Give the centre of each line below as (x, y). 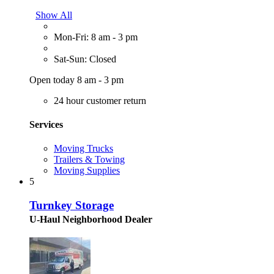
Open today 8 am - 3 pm (76, 80)
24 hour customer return (100, 100)
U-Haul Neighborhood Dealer (91, 219)
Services (46, 124)
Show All (54, 15)
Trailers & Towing (89, 160)
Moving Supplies (87, 171)
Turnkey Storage (72, 205)
